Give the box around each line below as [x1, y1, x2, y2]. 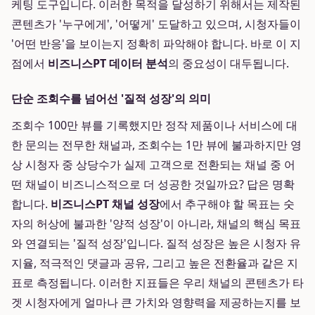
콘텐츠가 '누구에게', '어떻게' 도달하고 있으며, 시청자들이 [11, 16, 301, 32]
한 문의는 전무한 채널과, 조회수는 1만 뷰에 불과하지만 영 [11, 137, 302, 153]
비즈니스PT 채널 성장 [51, 196, 160, 212]
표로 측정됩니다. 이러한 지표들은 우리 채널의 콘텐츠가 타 [11, 275, 304, 290]
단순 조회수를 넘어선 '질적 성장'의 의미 [11, 91, 211, 106]
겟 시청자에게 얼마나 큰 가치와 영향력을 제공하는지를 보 [11, 295, 301, 310]
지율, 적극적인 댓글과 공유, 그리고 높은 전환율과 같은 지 [11, 255, 298, 271]
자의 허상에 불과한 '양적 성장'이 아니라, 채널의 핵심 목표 [11, 216, 301, 231]
